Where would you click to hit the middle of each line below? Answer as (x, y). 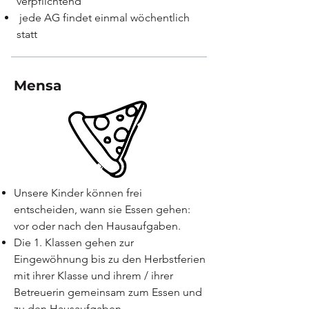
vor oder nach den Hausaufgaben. (97, 226)
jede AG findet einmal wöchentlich (103, 18)
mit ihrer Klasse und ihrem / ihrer (93, 276)
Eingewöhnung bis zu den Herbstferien (110, 259)
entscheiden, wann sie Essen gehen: (102, 209)
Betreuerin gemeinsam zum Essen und (108, 292)
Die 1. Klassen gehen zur (74, 242)
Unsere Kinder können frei (78, 193)
